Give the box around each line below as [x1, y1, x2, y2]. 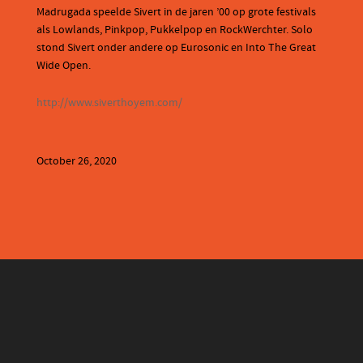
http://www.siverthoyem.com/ [36, 95, 182, 110]
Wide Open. [36, 58, 91, 73]
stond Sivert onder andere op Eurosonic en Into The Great [36, 40, 316, 55]
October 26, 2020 [36, 153, 117, 169]
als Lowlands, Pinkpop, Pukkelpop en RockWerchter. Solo [36, 22, 313, 37]
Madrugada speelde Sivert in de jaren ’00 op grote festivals [36, 4, 316, 19]
